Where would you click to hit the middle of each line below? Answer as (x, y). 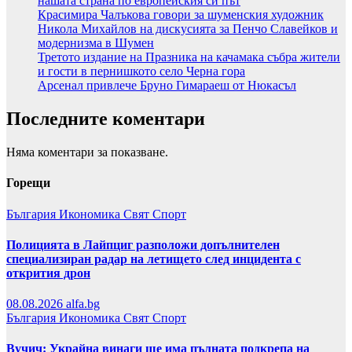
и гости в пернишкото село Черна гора (141, 71)
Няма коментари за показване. (87, 152)
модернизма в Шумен (96, 43)
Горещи (28, 183)
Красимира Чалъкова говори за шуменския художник (181, 15)
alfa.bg (83, 304)
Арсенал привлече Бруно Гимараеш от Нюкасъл (167, 86)
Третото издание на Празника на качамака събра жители (189, 57)
